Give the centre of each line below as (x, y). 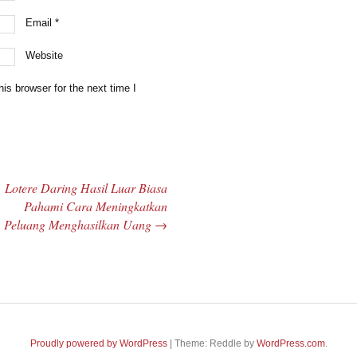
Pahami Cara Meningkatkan (95, 206)
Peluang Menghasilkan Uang (79, 224)
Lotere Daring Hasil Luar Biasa (86, 187)
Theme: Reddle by (215, 343)
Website (45, 55)
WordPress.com (290, 343)
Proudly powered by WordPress (98, 343)
